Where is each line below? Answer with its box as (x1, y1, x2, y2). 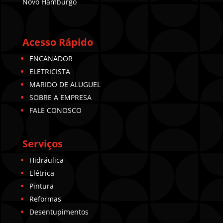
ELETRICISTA (29, 66, 70, 76)
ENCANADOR (29, 53, 73, 63)
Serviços (22, 136, 63, 150)
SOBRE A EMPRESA (29, 92, 92, 102)
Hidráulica (29, 155, 64, 165)
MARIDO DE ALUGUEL (29, 79, 101, 89)
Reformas (29, 194, 61, 204)
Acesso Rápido (22, 35, 93, 49)
